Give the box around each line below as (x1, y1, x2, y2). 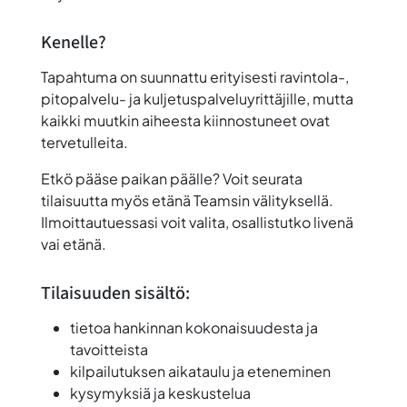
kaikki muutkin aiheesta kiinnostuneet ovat (40, 111, 330, 131)
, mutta (305, 89, 353, 109)
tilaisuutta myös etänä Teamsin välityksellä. (40, 191, 333, 211)
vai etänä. (40, 234, 106, 254)
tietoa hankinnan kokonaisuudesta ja (69, 318, 318, 338)
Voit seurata (219, 169, 303, 189)
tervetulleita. (40, 133, 128, 153)
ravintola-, (279, 67, 349, 87)
